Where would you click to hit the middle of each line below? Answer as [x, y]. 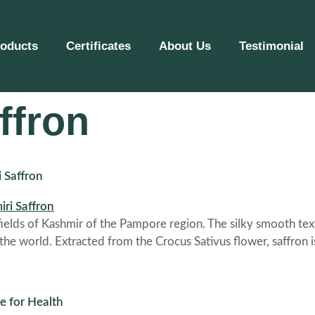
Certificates [99, 46]
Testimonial [272, 46]
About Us [185, 46]
